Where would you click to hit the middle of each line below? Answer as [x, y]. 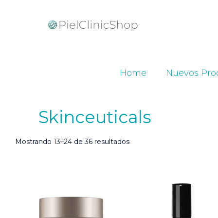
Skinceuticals [95, 117]
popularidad [149, 161]
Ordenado [146, 141]
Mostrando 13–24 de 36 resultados [73, 142]
